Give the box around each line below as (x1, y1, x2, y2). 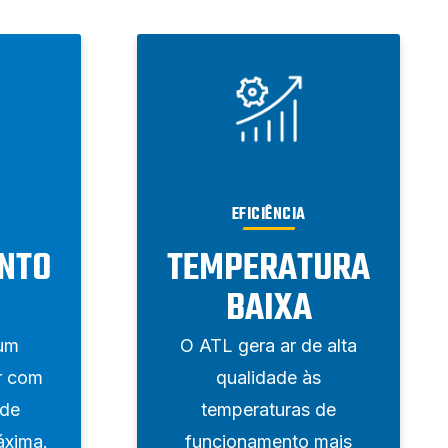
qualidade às (216, 366, 321, 388)
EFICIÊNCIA (231, 201, 306, 228)
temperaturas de (201, 398, 336, 420)
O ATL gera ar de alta (180, 334, 357, 356)
